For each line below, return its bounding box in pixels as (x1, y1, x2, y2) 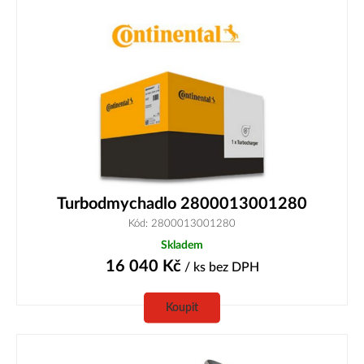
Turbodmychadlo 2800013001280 (57, 195, 307, 212)
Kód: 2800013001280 (128, 218, 236, 228)
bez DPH (208, 260, 259, 274)
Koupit (166, 301, 198, 314)
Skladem (161, 238, 203, 251)
